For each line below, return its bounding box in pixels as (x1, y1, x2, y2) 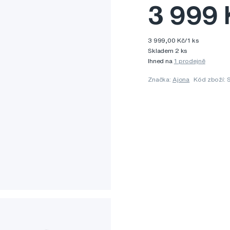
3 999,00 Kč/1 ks (148, 37, 199, 44)
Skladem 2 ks (148, 47, 187, 54)
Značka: (148, 76, 172, 83)
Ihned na (148, 57, 174, 65)
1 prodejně (174, 57, 205, 65)
